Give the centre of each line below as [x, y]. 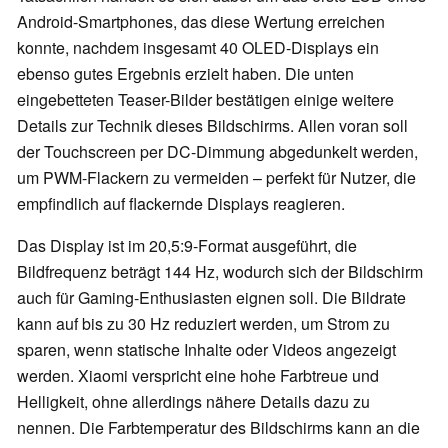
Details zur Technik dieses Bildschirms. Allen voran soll [212, 126]
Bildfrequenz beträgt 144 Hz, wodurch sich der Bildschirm [220, 272]
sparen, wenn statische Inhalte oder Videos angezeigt [206, 350]
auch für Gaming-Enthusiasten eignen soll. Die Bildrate [211, 298]
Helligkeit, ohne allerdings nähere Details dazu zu [193, 402]
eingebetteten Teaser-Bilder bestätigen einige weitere [205, 100]
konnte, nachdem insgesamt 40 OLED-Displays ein [198, 48]
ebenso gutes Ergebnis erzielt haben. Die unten [185, 74]
